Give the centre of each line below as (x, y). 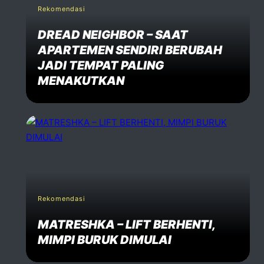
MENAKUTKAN (81, 80)
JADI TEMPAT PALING (101, 65)
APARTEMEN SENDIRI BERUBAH (130, 50)
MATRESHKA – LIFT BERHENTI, (126, 224)
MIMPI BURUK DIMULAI (105, 240)
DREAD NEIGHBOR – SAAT (113, 34)
